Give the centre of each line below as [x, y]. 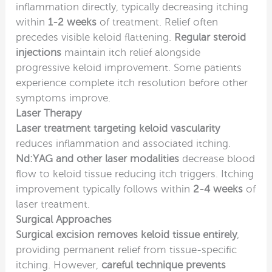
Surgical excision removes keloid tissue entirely [127, 234]
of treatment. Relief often [158, 22]
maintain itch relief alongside [131, 52]
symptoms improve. [63, 98]
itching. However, [59, 265]
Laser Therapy [49, 113]
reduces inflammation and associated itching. [124, 143]
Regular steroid [210, 37]
